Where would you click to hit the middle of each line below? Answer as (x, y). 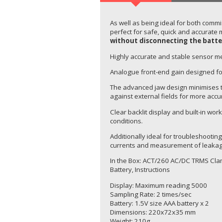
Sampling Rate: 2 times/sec (151, 194)
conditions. (126, 121)
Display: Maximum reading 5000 (159, 185)
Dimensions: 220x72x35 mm (153, 212)
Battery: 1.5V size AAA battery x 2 (160, 203)
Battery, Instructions (140, 170)
